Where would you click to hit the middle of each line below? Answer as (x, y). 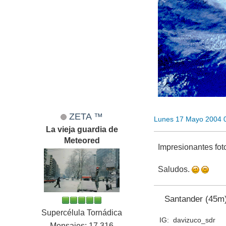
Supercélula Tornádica (82, 213)
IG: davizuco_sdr (187, 220)
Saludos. (175, 169)
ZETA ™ (86, 117)
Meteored (82, 141)
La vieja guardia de (82, 130)
